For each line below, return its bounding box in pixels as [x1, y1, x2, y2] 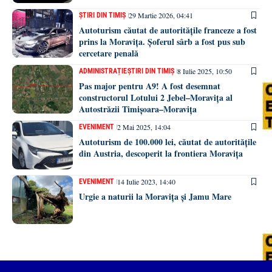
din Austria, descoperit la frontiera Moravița [79, 147, 243, 160]
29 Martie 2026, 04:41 [129, 10, 193, 20]
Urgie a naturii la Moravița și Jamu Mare [79, 190, 231, 203]
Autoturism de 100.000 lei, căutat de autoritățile [79, 135, 256, 148]
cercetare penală [79, 47, 138, 59]
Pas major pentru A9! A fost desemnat [79, 80, 220, 92]
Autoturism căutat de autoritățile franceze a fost [79, 24, 257, 36]
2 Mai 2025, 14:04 [117, 122, 171, 132]
